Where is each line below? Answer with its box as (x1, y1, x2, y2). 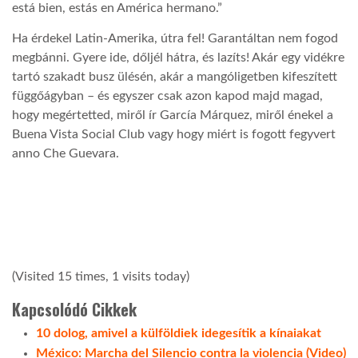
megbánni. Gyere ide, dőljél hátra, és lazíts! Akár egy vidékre (12, 51, 344, 65)
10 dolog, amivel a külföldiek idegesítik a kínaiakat (36, 326, 321, 340)
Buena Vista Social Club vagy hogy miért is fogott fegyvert (12, 128, 336, 141)
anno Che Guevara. (12, 147, 119, 161)
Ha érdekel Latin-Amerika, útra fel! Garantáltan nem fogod (12, 32, 338, 46)
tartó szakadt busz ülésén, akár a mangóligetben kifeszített (12, 70, 337, 84)
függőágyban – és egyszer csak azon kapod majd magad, (12, 89, 323, 103)
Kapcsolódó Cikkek (12, 296, 137, 321)
